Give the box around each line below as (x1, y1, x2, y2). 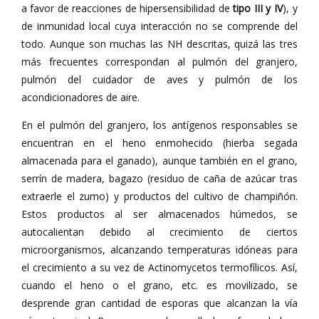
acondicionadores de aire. (21, 90, 140, 104)
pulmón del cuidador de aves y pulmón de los (21, 73, 298, 86)
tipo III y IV (233, 1, 283, 15)
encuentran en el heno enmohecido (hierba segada (21, 136, 298, 150)
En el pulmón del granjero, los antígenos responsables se (21, 118, 298, 132)
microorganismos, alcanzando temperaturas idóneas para (21, 243, 298, 256)
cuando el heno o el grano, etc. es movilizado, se (21, 278, 298, 292)
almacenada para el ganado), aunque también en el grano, (21, 154, 298, 167)
